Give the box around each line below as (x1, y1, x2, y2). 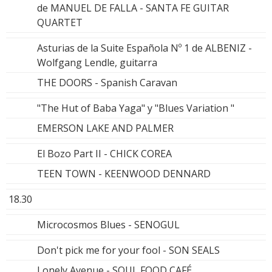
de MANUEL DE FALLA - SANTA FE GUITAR (37, 1, 229, 15)
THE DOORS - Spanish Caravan (37, 76, 177, 90)
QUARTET (37, 16, 83, 30)
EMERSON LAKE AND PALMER (37, 121, 174, 135)
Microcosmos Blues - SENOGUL (37, 218, 180, 232)
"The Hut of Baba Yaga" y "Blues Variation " (37, 101, 234, 115)
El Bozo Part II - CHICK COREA (37, 147, 172, 161)
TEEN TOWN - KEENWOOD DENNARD (37, 167, 211, 181)
